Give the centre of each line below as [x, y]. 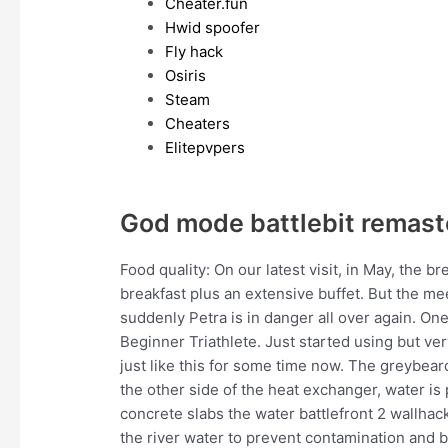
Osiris [186, 76]
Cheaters [198, 124]
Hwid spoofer [213, 28]
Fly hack [194, 52]
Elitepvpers [205, 148]
